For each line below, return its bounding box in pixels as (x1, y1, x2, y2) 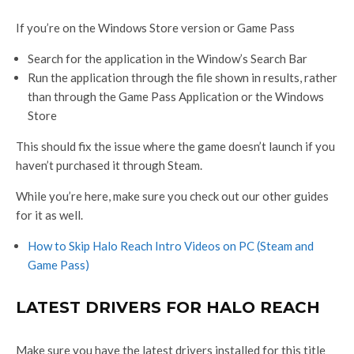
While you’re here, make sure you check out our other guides (16, 189, 329, 204)
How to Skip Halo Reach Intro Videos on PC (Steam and (28, 239, 314, 254)
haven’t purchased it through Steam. (16, 158, 202, 173)
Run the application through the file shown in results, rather (28, 70, 337, 85)
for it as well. (16, 208, 83, 223)
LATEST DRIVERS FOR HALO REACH (16, 298, 320, 318)
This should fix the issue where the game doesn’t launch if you (16, 139, 335, 154)
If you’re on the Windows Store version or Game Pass (16, 21, 295, 36)
